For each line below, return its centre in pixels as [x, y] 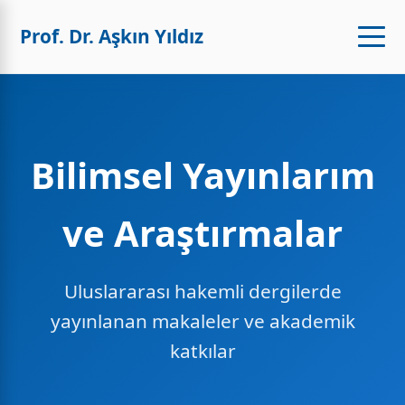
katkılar [202, 351]
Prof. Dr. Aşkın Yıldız [112, 36]
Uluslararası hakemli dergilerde [202, 291]
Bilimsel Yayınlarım [202, 175]
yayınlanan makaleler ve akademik [202, 321]
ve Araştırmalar [202, 233]
